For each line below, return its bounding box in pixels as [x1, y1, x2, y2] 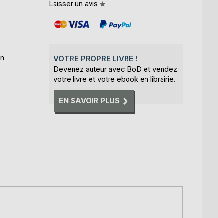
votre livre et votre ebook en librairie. [54, 74, 176, 84]
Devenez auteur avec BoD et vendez [54, 64, 177, 73]
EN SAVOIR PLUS [59, 96, 120, 106]
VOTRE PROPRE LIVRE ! [54, 54, 137, 63]
